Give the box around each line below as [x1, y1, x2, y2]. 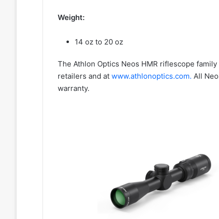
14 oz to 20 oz [74, 37, 123, 46]
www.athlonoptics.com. [111, 71, 194, 81]
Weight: [57, 12, 85, 22]
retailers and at [57, 71, 111, 81]
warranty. [57, 83, 89, 93]
